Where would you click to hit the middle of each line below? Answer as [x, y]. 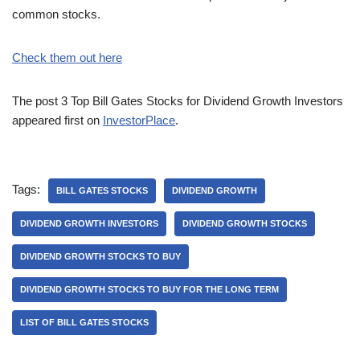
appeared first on [57, 121]
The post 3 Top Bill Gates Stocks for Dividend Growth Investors [178, 101]
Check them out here [67, 58]
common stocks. [56, 14]
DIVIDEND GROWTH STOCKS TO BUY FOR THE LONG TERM [149, 290]
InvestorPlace [139, 121]
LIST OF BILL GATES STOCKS [84, 323]
